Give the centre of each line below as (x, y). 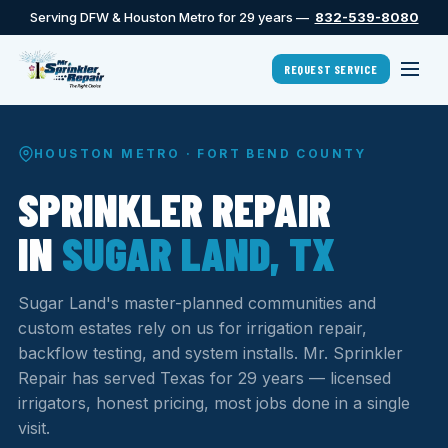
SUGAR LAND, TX (198, 253)
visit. (34, 428)
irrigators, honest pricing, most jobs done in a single (214, 403)
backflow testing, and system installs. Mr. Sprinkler (210, 353)
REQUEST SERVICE (331, 69)
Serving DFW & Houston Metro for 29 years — (172, 17)
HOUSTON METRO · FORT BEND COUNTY (200, 153)
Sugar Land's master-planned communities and (197, 303)
